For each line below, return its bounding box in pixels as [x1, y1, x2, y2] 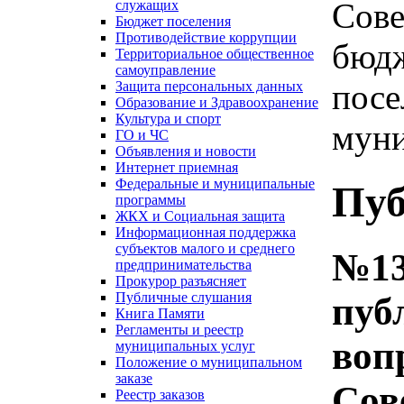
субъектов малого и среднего [115, 241, 295, 257]
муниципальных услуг [115, 338, 255, 354]
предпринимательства [115, 257, 252, 273]
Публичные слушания [115, 289, 252, 306]
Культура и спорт [115, 111, 221, 127]
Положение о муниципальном [115, 354, 302, 371]
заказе [115, 371, 152, 387]
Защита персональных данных [115, 78, 303, 95]
